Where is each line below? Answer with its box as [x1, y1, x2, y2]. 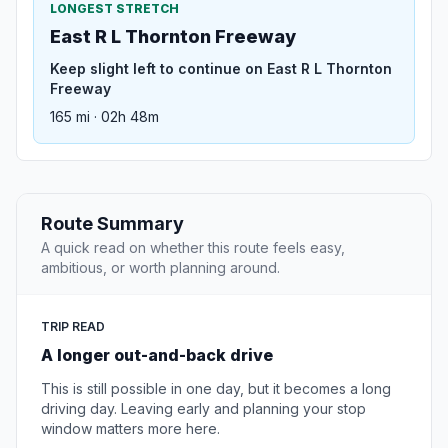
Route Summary [41, 213, 184, 235]
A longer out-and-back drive [41, 345, 273, 366]
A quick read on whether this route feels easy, [41, 239, 345, 257]
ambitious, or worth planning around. [41, 259, 280, 277]
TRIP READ [41, 319, 105, 335]
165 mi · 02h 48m [50, 108, 159, 126]
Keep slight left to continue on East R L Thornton [50, 60, 392, 78]
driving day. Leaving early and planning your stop [41, 400, 366, 418]
